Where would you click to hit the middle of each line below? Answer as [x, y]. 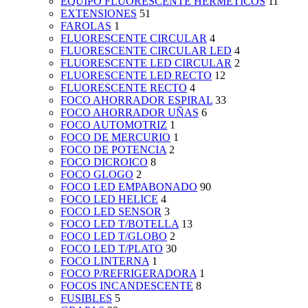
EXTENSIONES [99, 14]
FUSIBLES [86, 298]
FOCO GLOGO [97, 175]
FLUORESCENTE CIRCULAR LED [146, 51]
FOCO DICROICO [104, 162]
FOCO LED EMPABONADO [129, 187]
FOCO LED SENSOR [111, 212]
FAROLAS [86, 26]
